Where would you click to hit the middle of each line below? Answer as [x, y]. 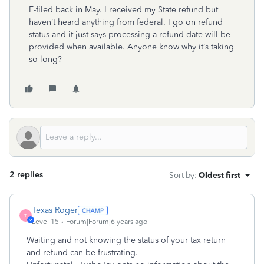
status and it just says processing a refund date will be [130, 34]
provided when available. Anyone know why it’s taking [131, 47]
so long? [45, 59]
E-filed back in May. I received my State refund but [123, 10]
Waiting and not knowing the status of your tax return [126, 240]
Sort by [182, 175]
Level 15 [45, 222]
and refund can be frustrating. [82, 253]
